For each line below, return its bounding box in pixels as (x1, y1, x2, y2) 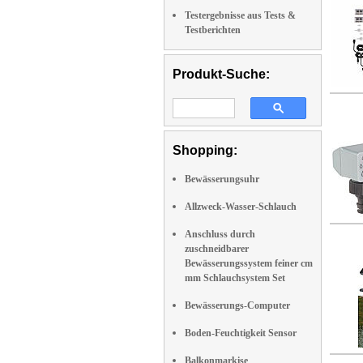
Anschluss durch (185, 228, 255, 240)
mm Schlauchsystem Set (185, 272, 285, 284)
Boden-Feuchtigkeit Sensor (185, 327, 297, 339)
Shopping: (173, 143, 237, 157)
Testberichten (185, 24, 241, 36)
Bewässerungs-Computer (185, 300, 290, 311)
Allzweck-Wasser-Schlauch (185, 201, 297, 212)
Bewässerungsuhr (185, 173, 259, 185)
